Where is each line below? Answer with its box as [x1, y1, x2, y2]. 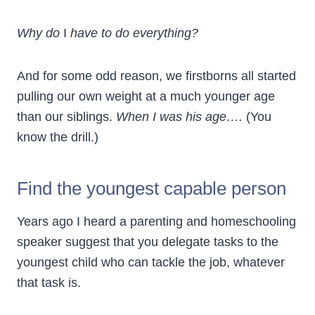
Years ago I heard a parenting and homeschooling [17, 214, 296, 229]
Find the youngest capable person [17, 178, 286, 200]
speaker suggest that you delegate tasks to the [17, 235, 278, 250]
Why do [17, 26, 63, 41]
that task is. [17, 276, 81, 290]
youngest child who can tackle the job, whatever [17, 255, 285, 270]
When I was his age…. [116, 110, 246, 124]
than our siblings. [17, 110, 116, 124]
